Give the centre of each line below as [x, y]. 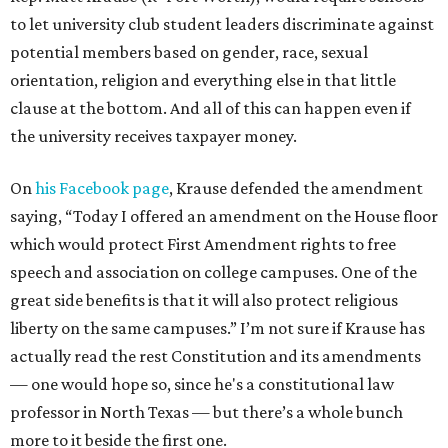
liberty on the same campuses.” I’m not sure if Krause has [217, 328]
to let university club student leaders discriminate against [222, 24]
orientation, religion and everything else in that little [203, 80]
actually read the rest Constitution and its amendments [215, 356]
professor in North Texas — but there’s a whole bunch [206, 412]
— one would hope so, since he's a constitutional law [202, 384]
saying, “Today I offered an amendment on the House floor [224, 216]
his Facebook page [102, 188]
